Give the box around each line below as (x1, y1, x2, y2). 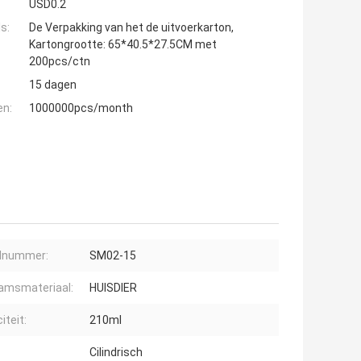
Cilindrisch (89, 346, 143, 359)
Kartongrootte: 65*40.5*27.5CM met (29, 38, 217, 52)
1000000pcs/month (29, 102, 133, 115)
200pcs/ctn (29, 55, 90, 68)
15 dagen (29, 78, 77, 92)
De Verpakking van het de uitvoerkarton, (29, 21, 234, 35)
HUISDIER (89, 281, 137, 295)
